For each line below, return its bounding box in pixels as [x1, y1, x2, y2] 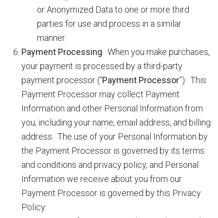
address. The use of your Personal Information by [21, 131, 208, 142]
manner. [37, 33, 66, 43]
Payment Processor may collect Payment [21, 89, 180, 99]
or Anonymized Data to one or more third [37, 4, 189, 15]
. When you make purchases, [102, 47, 210, 57]
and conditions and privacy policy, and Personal [21, 160, 199, 170]
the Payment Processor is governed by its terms [21, 145, 204, 156]
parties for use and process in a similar [37, 18, 182, 29]
